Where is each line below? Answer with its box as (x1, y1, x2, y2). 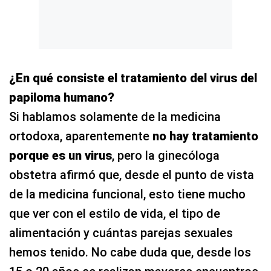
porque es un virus (9, 148, 112, 163)
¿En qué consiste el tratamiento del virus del (9, 70, 257, 85)
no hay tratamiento (152, 128, 258, 143)
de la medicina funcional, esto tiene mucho (9, 186, 246, 201)
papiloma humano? (9, 90, 114, 105)
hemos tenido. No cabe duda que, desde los (9, 244, 251, 260)
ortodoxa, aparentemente (9, 128, 152, 143)
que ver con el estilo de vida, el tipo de (9, 206, 220, 221)
